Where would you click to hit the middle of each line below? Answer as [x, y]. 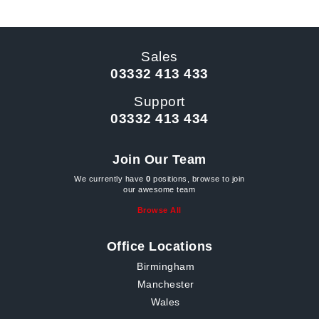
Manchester [166, 284]
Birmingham [166, 267]
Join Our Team [159, 159]
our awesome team [159, 189]
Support [159, 101]
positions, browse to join [198, 179]
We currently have [110, 179]
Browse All [159, 210]
